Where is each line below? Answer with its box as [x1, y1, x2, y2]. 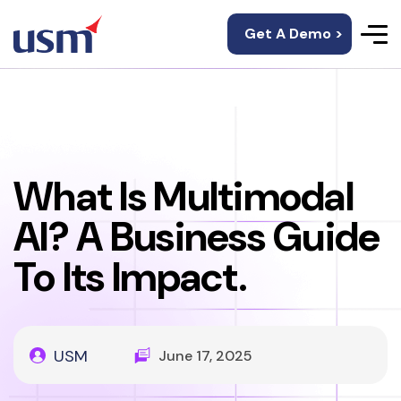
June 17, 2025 [158, 346, 252, 365]
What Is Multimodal [13, 170, 354, 223]
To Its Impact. [13, 251, 247, 303]
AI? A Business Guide [13, 210, 380, 263]
